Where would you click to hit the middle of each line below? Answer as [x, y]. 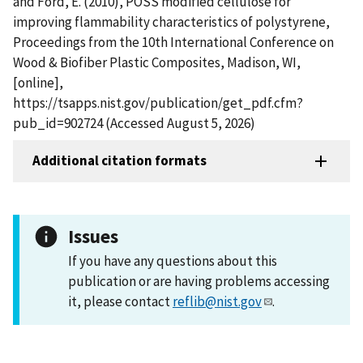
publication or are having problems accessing [199, 281]
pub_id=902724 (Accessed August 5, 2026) [134, 123]
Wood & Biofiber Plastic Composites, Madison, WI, [157, 62]
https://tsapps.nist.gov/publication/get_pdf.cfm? [158, 102]
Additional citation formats [120, 161]
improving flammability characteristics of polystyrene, [171, 21]
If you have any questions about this [173, 261]
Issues [93, 236]
